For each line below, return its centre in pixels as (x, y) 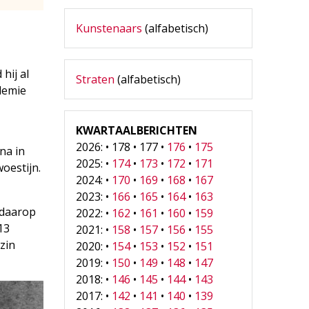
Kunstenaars (109, 28)
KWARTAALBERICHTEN (137, 130)
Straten (96, 79)
